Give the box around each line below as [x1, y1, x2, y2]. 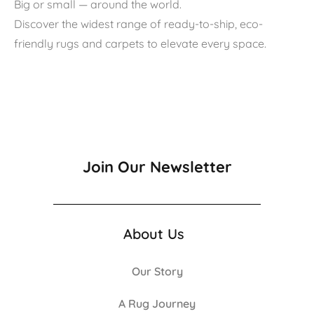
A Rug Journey [118, 296, 196, 311]
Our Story [131, 264, 183, 279]
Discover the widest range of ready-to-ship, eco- [14, 17, 263, 32]
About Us [123, 225, 184, 243]
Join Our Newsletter [82, 157, 232, 177]
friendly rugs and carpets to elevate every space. [14, 36, 266, 51]
